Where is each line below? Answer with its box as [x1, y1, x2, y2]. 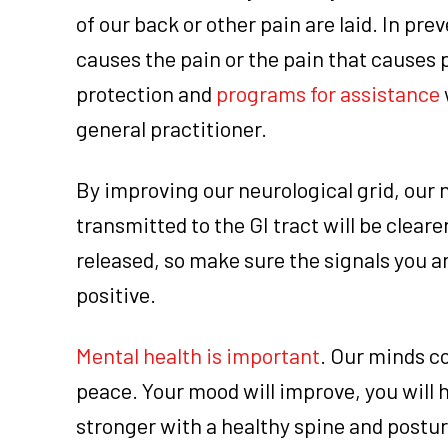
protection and [76, 79, 216, 106]
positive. [76, 280, 156, 307]
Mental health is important [76, 341, 320, 368]
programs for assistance [216, 79, 440, 106]
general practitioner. [76, 114, 267, 141]
